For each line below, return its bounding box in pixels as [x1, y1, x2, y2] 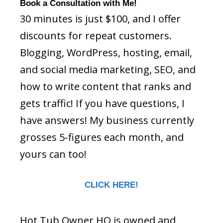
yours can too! [20, 147, 87, 161]
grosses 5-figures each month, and [20, 130, 184, 144]
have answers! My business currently [20, 113, 194, 127]
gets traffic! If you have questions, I [20, 97, 185, 111]
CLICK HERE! [85, 180, 138, 190]
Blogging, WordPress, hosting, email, [20, 46, 192, 60]
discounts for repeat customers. [20, 29, 172, 43]
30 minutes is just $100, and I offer [20, 12, 181, 26]
